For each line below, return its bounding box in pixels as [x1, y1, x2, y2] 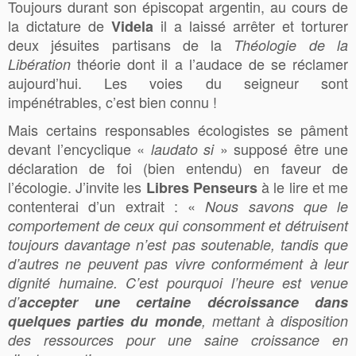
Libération [8, 53, 71, 74]
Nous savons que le [205, 195, 348, 216]
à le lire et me [257, 176, 349, 197]
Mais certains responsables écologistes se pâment [8, 118, 348, 140]
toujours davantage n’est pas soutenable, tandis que [8, 234, 348, 254]
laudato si [150, 138, 214, 159]
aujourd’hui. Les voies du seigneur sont [8, 72, 348, 93]
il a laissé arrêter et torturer [153, 14, 348, 36]
